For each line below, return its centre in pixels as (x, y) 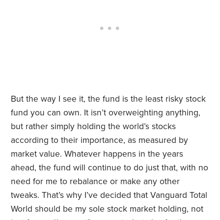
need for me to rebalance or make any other (96, 182)
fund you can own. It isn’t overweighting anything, (106, 113)
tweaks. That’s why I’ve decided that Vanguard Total (109, 195)
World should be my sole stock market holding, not (107, 209)
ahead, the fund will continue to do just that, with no (110, 168)
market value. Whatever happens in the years (97, 154)
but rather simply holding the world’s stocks (94, 127)
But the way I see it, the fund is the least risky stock (109, 99)
